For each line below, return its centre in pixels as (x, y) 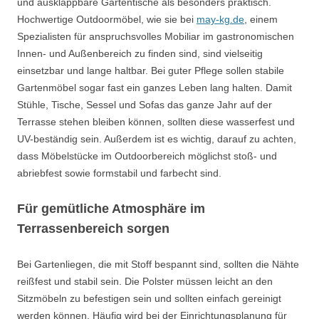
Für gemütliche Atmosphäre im (111, 209)
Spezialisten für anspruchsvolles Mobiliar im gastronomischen (156, 36)
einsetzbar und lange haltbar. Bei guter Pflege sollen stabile (151, 70)
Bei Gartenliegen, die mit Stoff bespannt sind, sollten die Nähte (158, 264)
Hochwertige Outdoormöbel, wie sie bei (107, 19)
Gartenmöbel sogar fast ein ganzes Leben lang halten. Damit (155, 88)
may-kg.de (220, 19)
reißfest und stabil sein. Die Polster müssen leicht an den (145, 281)
